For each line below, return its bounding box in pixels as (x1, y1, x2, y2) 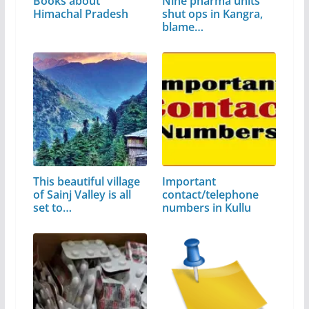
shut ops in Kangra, (162, 6, 263, 21)
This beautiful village (32, 173, 140, 189)
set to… (32, 199, 72, 215)
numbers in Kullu (162, 199, 252, 215)
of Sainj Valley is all (32, 186, 131, 202)
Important (162, 173, 217, 189)
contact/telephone (162, 186, 259, 202)
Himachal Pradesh (32, 6, 128, 21)
